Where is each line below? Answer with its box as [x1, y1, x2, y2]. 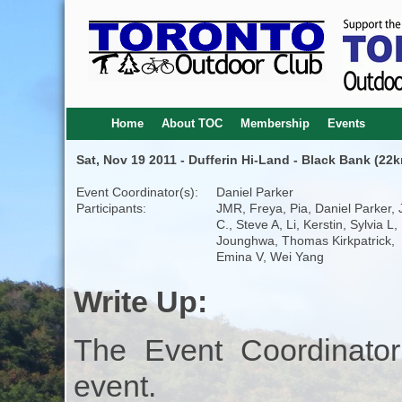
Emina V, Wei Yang [215, 249, 324, 264]
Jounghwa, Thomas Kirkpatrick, [215, 233, 395, 248]
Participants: [75, 201, 146, 215]
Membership [240, 117, 310, 130]
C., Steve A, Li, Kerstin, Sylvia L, [215, 217, 398, 232]
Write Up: [73, 284, 207, 319]
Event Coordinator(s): [75, 185, 198, 199]
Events [327, 117, 365, 130]
